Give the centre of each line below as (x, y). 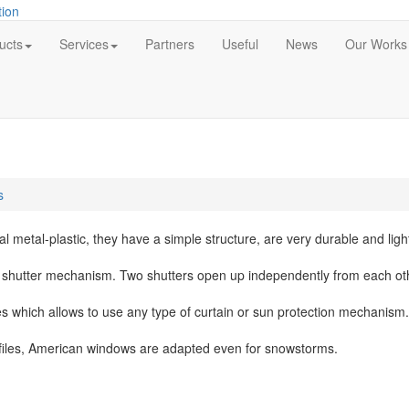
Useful (240, 44)
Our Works (376, 44)
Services (84, 44)
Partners (170, 44)
